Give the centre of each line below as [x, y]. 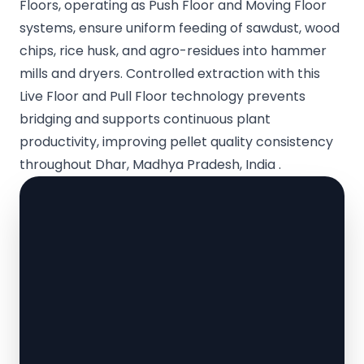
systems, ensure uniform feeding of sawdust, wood [180, 28]
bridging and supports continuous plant [145, 119]
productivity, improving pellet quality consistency [176, 142]
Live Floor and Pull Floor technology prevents [162, 97]
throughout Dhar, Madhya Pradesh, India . [150, 165]
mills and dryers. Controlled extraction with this [170, 74]
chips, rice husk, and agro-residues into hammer [173, 51]
